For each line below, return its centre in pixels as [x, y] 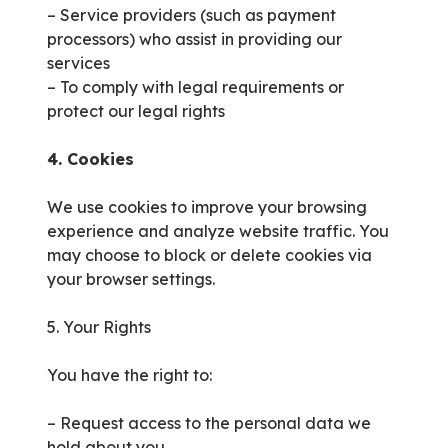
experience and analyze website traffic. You [218, 231]
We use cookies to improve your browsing [207, 207]
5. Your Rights [99, 327]
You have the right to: [129, 375]
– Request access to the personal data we [209, 423]
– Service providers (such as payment [191, 15]
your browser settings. [131, 279]
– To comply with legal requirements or [195, 87]
